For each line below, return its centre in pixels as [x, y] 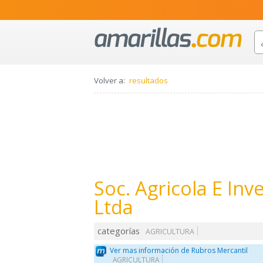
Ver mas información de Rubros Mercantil [179, 250]
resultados [149, 81]
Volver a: [109, 81]
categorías [119, 231]
